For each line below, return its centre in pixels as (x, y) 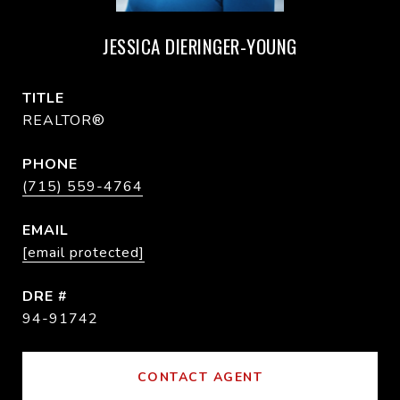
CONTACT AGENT (200, 377)
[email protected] (83, 253)
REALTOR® (64, 121)
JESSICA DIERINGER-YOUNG (200, 46)
